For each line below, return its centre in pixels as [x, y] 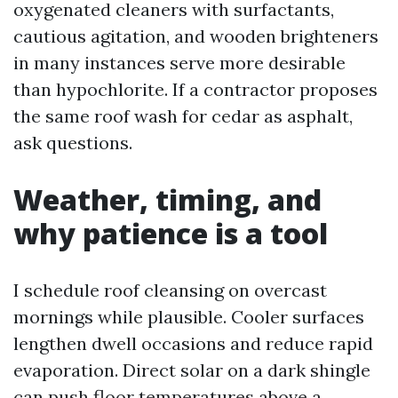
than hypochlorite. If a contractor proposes [195, 89]
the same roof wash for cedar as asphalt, [183, 116]
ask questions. [73, 143]
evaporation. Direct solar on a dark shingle [192, 370]
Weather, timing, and [167, 199]
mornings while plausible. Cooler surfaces [189, 317]
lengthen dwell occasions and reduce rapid [193, 343]
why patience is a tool [171, 233]
